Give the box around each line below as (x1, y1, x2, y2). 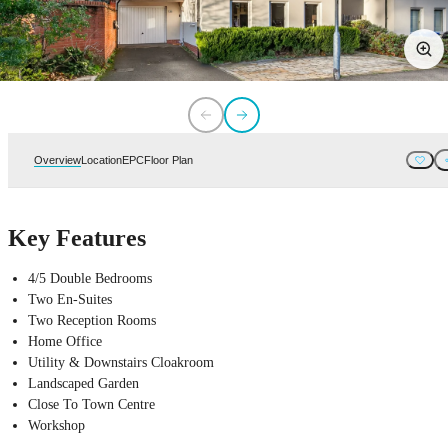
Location (81, 153, 122, 166)
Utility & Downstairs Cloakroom (28, 354, 214, 370)
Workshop (28, 417, 85, 433)
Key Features (8, 224, 146, 251)
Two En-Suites (28, 291, 112, 307)
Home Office (28, 333, 102, 349)
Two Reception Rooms (28, 312, 156, 328)
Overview (34, 153, 81, 166)
